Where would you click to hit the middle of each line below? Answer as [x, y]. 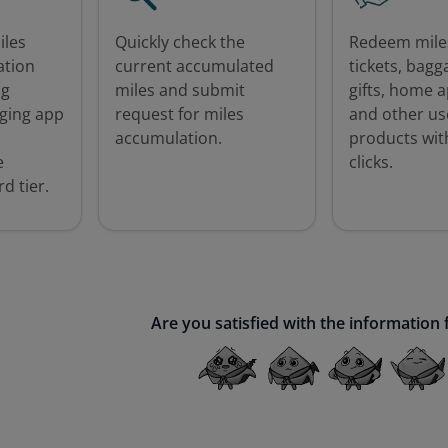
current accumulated [194, 65]
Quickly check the [179, 41]
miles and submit [179, 89]
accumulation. [168, 137]
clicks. [370, 161]
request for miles [179, 113]
